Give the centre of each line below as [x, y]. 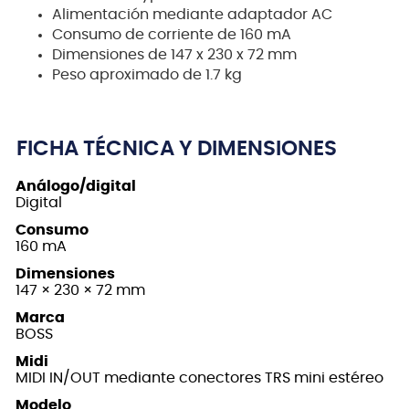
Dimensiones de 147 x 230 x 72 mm [174, 55]
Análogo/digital [76, 187]
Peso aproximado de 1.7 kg [147, 75]
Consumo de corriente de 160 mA [172, 35]
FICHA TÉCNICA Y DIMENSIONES [177, 150]
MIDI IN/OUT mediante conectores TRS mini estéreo [199, 378]
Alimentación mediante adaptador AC [192, 15]
